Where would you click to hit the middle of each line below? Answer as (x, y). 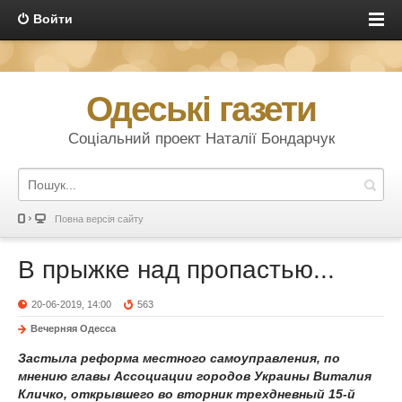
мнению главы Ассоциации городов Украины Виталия (195, 376)
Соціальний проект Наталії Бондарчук (201, 139)
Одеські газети (201, 109)
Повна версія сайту (99, 219)
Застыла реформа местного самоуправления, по (179, 358)
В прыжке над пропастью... (176, 270)
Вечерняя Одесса (73, 328)
